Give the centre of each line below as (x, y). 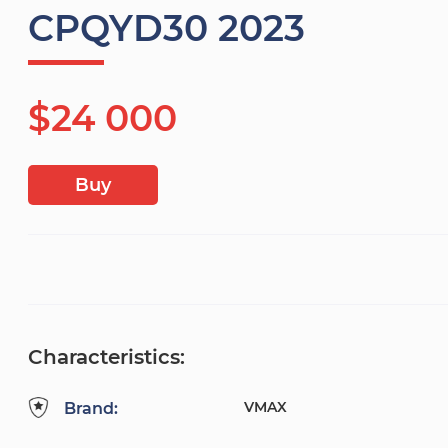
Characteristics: (106, 357)
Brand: (91, 409)
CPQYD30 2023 (166, 28)
